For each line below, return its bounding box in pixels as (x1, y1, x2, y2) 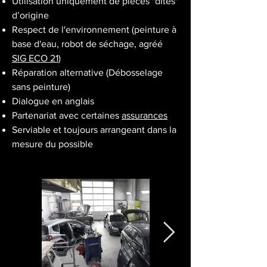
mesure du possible (12, 139, 93, 149)
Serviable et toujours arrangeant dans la (12, 125, 176, 135)
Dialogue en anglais (12, 96, 94, 106)
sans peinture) (12, 82, 70, 92)
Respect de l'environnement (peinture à (12, 24, 176, 35)
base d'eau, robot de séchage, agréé (12, 39, 163, 49)
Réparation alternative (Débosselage (12, 67, 163, 77)
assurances (122, 110, 167, 120)
